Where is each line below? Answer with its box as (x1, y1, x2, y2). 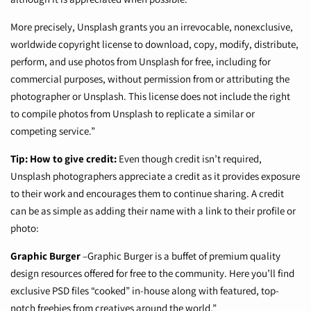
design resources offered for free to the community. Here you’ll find (10, 267, 294, 280)
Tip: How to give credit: (10, 152, 117, 166)
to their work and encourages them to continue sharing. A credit (10, 187, 284, 201)
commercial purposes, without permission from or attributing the (10, 72, 289, 86)
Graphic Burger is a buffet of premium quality (87, 249, 280, 263)
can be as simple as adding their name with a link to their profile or (10, 204, 296, 218)
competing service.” (10, 124, 95, 138)
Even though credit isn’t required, (119, 152, 262, 166)
